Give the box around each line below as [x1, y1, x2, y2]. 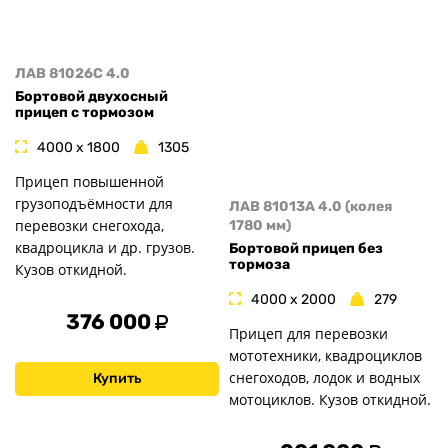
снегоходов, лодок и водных [229, 368, 420, 388]
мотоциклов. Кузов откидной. [229, 390, 431, 410]
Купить [93, 370, 141, 388]
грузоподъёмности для [15, 194, 173, 214]
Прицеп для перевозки [229, 324, 388, 344]
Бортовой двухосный [15, 87, 168, 105]
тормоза [229, 255, 290, 273]
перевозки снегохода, [15, 216, 164, 236]
